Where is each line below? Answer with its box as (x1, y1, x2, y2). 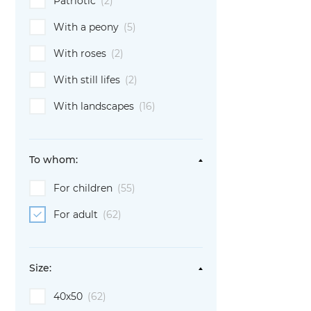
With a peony (53, 21, 121, 33)
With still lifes (53, 74, 123, 86)
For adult (53, 208, 101, 221)
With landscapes (53, 100, 137, 112)
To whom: (29, 153, 78, 166)
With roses (53, 47, 109, 60)
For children (53, 182, 115, 194)
